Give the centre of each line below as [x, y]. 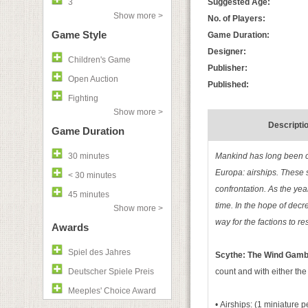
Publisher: [228, 68]
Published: [228, 85]
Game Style [79, 35]
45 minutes [89, 195]
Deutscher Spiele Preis [111, 272]
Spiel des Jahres [99, 252]
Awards [70, 227]
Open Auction [93, 79]
